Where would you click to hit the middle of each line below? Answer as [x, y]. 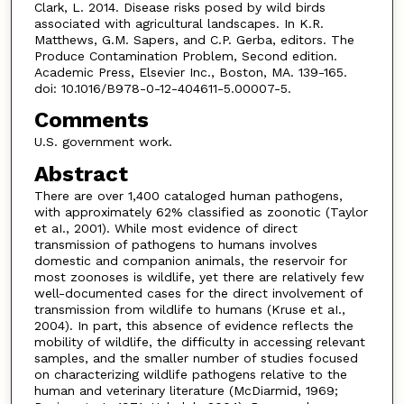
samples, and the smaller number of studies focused [196, 358]
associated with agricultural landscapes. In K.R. [179, 23]
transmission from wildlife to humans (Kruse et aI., [189, 309]
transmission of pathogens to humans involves [175, 244]
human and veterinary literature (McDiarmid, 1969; [186, 390]
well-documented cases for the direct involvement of [198, 293]
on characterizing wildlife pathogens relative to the [190, 374]
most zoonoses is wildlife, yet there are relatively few [199, 276]
